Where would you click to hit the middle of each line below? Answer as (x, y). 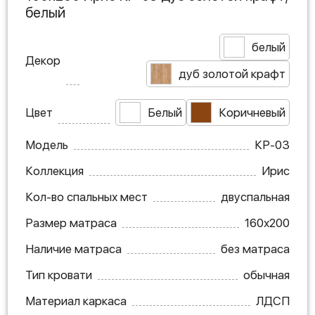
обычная (266, 275)
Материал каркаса (76, 301)
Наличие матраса (73, 249)
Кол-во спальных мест (86, 197)
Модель (47, 144)
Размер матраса (71, 223)
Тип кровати (59, 275)
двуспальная (255, 197)
